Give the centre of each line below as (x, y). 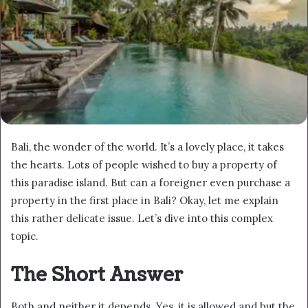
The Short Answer (97, 275)
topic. (25, 236)
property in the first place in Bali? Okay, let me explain (145, 201)
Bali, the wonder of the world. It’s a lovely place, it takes (147, 147)
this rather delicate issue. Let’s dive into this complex (142, 219)
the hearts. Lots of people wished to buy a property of (144, 165)
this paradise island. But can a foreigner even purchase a (151, 183)
